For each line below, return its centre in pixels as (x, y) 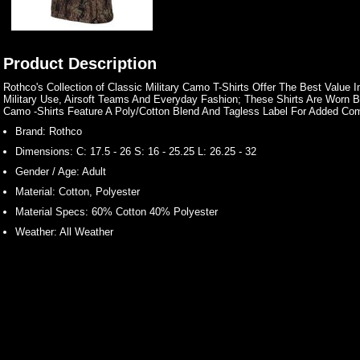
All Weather (85, 232)
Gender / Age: (47, 172)
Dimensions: (44, 151)
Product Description (80, 63)
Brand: (31, 131)
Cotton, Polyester (98, 192)
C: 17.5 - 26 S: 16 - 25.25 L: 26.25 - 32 (165, 151)
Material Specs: (52, 212)
